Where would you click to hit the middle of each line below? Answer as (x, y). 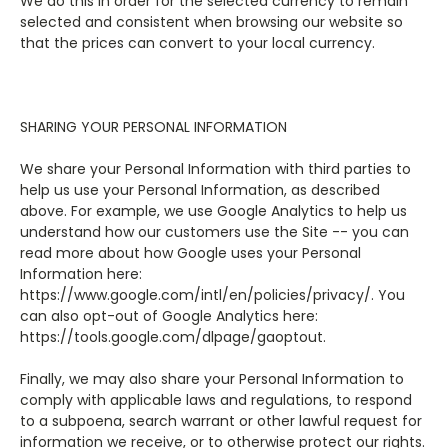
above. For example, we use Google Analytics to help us (213, 211)
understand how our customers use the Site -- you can (214, 232)
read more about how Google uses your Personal (190, 253)
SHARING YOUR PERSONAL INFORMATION (153, 127)
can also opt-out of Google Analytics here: (169, 316)
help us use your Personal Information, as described (200, 190)
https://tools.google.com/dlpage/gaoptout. (173, 337)
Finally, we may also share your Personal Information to (212, 379)
